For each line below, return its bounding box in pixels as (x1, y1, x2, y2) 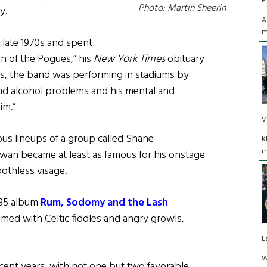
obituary (165, 51, 204, 69)
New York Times (94, 51, 165, 69)
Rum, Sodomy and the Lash (41, 194, 168, 212)
